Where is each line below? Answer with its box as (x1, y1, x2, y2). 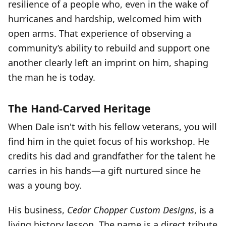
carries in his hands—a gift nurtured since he (8, 164, 201, 177)
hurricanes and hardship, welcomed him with (8, 13, 202, 25)
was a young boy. (8, 179, 82, 191)
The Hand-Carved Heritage (8, 101, 151, 116)
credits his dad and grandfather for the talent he (8, 150, 215, 162)
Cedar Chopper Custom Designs (67, 204, 194, 216)
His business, (8, 204, 67, 216)
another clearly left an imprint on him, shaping (8, 56, 208, 69)
